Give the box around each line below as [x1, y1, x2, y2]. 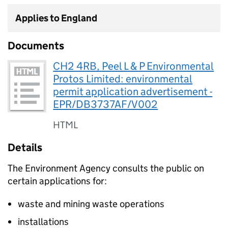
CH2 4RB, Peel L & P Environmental [53, 60, 214, 73]
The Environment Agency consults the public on [8, 162, 204, 174]
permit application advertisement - [53, 85, 213, 98]
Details [8, 141, 42, 154]
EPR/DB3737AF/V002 [53, 98, 158, 111]
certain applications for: [8, 175, 107, 187]
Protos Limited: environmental [53, 72, 193, 85]
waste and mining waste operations [18, 198, 164, 210]
